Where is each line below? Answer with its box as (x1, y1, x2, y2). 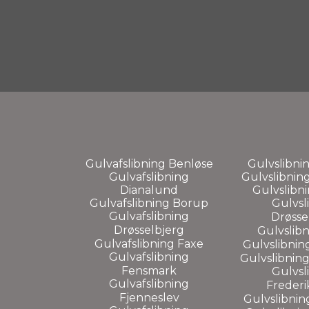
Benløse (168, 157, 213, 170)
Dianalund (120, 183, 178, 197)
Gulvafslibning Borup (90, 196, 208, 210)
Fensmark (121, 263, 177, 277)
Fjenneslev (119, 290, 179, 304)
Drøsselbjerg (114, 223, 184, 237)
